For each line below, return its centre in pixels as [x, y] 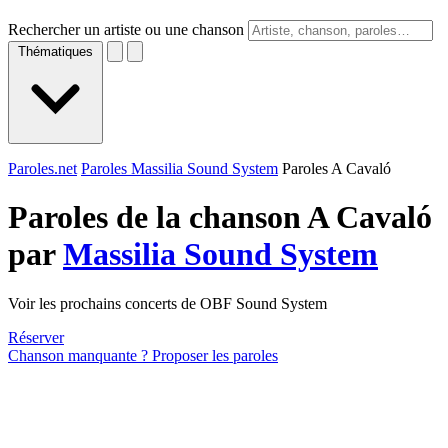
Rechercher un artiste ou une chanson [126, 29]
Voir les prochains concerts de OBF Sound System [167, 303]
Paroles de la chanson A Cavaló [220, 217]
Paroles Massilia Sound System [179, 168]
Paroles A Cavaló [336, 168]
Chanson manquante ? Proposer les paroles [143, 355]
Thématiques [55, 51]
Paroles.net [42, 168]
